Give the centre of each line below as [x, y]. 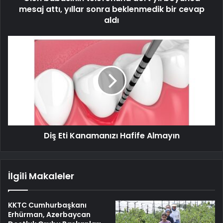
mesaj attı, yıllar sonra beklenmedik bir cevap [111, 9]
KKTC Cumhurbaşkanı [47, 205]
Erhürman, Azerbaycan [49, 215]
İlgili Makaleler [41, 176]
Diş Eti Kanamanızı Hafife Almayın [111, 136]
